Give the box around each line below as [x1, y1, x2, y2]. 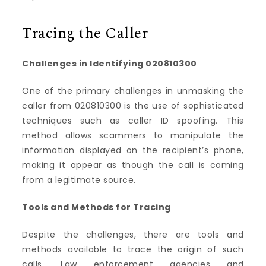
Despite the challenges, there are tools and [22, 228, 244, 240]
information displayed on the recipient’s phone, [22, 144, 244, 156]
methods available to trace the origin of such [22, 243, 244, 255]
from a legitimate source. [22, 173, 136, 186]
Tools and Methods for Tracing [22, 201, 171, 213]
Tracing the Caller [22, 22, 148, 45]
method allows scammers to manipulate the [22, 129, 244, 141]
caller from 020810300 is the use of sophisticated [22, 99, 244, 112]
